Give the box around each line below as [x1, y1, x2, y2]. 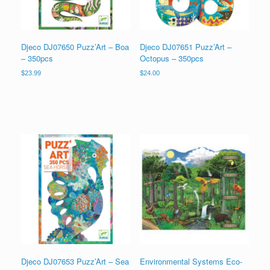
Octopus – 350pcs [139, 52, 204, 64]
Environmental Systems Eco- [139, 256, 242, 268]
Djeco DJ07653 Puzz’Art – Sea [21, 256, 129, 268]
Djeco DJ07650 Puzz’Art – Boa [21, 41, 129, 53]
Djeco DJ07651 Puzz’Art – [139, 41, 231, 53]
